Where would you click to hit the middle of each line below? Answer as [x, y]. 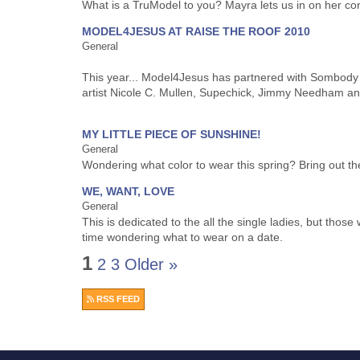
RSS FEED [117, 299]
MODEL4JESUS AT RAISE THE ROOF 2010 [196, 31]
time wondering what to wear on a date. [182, 237]
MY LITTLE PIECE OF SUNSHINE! [172, 134]
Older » [151, 264]
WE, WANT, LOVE [128, 191]
